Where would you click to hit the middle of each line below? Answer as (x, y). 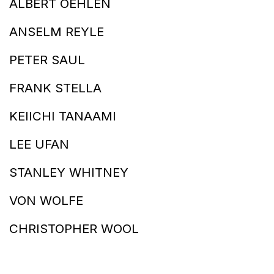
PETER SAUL (47, 59)
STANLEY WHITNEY (69, 172)
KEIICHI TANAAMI (63, 116)
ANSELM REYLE (57, 31)
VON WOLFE (46, 200)
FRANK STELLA (55, 87)
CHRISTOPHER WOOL (74, 228)
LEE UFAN (39, 144)
